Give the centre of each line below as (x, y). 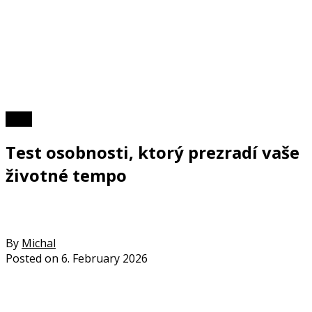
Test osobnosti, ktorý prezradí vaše (153, 152)
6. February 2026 (104, 258)
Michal (39, 243)
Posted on (32, 258)
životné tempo (66, 175)
